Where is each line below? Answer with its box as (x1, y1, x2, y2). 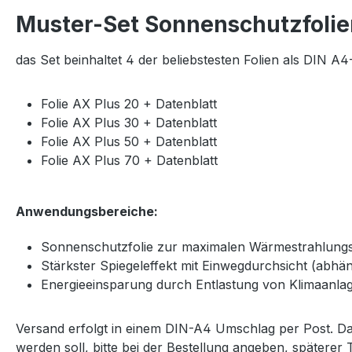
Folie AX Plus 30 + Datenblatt (41, 115, 217, 130)
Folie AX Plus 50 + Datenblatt (41, 134, 217, 149)
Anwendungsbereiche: (16, 203, 158, 219)
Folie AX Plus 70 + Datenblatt (41, 152, 218, 168)
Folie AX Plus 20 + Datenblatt (41, 96, 217, 112)
